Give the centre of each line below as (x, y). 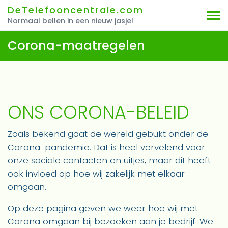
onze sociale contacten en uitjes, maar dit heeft (109, 160)
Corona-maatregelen (76, 46)
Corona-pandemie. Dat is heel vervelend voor (106, 147)
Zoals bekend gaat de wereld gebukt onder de (108, 134)
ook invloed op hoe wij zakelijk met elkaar (96, 174)
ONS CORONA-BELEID (98, 112)
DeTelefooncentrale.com (76, 10)
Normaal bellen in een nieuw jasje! (70, 21)
